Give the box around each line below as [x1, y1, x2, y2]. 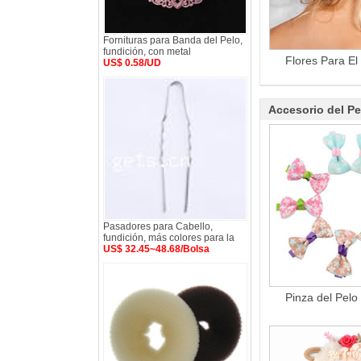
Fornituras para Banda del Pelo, [103, 35, 243, 46]
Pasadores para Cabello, [103, 221, 213, 232]
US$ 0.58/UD [103, 57, 161, 68]
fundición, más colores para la [103, 232, 234, 243]
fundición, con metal [103, 46, 191, 57]
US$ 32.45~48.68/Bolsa [103, 243, 210, 255]
